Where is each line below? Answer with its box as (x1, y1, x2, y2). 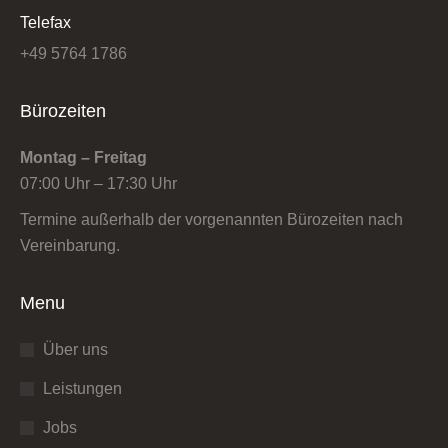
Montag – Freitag (20, 149, 147, 166)
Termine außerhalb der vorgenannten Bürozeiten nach (20, 211, 403, 228)
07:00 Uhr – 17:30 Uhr (20, 175, 177, 192)
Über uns (43, 341, 108, 358)
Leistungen (43, 380, 122, 397)
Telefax (20, 14, 71, 31)
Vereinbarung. (20, 237, 120, 254)
